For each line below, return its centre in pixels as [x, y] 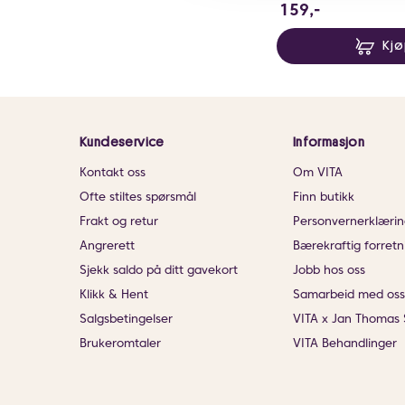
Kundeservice [122, 142]
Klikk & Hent [114, 294]
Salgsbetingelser [126, 318]
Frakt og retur [119, 221]
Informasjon [329, 142]
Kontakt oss [113, 172]
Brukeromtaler [120, 343]
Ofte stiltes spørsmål [138, 196]
